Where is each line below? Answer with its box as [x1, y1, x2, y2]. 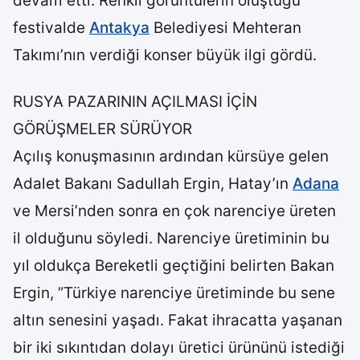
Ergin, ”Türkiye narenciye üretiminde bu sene [13, 284, 335, 302]
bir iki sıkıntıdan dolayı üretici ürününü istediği [13, 338, 345, 357]
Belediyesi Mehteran [149, 18, 301, 37]
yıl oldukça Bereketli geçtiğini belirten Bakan [13, 256, 334, 275]
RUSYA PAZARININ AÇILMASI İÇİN [13, 92, 257, 111]
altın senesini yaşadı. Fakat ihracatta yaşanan [13, 311, 342, 329]
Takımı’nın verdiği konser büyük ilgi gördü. [13, 46, 317, 64]
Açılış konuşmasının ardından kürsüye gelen [13, 147, 329, 166]
